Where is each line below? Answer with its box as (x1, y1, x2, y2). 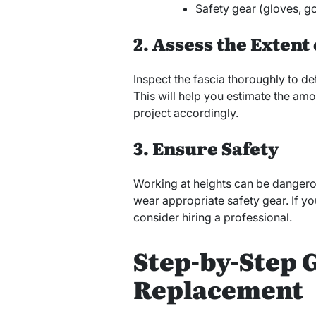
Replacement (133, 270, 303, 306)
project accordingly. (133, 106, 238, 121)
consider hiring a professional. (133, 210, 292, 225)
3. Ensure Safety (133, 135, 279, 161)
